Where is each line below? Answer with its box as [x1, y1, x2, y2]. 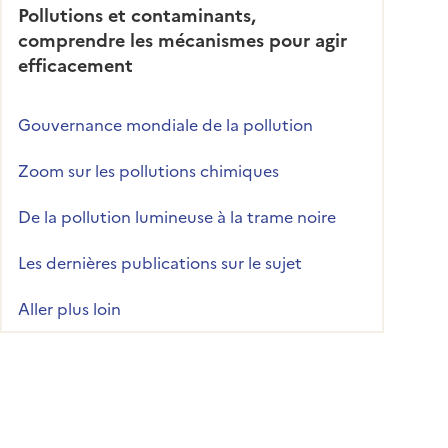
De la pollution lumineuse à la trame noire [18, 204, 336, 227]
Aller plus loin [18, 296, 121, 319]
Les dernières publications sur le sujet [18, 250, 302, 273]
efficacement [18, 51, 133, 77]
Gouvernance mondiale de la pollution [18, 112, 313, 135]
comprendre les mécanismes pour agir [18, 26, 347, 52]
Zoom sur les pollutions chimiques [18, 158, 279, 181]
